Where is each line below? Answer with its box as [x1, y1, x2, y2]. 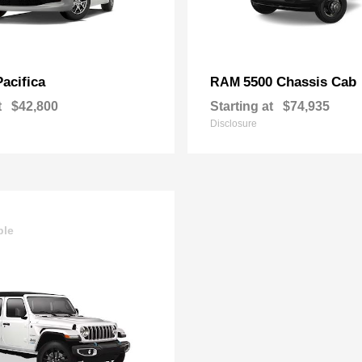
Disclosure [210, 118, 257, 129]
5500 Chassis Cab [243, 74, 356, 90]
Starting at [210, 99, 273, 113]
